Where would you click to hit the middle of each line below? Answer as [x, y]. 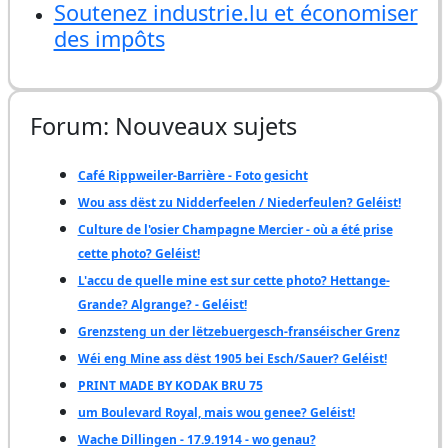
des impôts [109, 38]
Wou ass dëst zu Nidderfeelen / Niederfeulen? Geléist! [239, 202]
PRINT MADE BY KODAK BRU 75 [170, 385]
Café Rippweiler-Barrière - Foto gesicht [192, 175]
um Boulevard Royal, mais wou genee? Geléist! [216, 412]
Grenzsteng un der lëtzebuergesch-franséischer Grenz [238, 331]
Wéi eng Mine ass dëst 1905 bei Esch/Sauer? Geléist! [232, 358]
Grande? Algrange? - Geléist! [162, 304]
